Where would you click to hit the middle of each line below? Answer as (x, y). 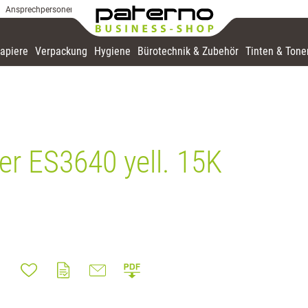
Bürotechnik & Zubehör (188, 51)
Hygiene (112, 51)
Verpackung (61, 51)
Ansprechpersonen (40, 10)
